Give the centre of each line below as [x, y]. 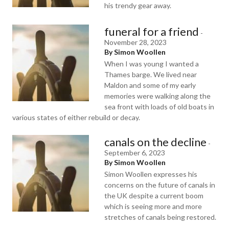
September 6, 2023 [135, 153]
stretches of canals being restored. [160, 217]
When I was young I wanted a [152, 64]
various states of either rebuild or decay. [76, 117]
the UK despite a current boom [154, 196]
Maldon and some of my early [150, 85]
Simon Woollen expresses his [151, 174]
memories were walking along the [157, 96]
